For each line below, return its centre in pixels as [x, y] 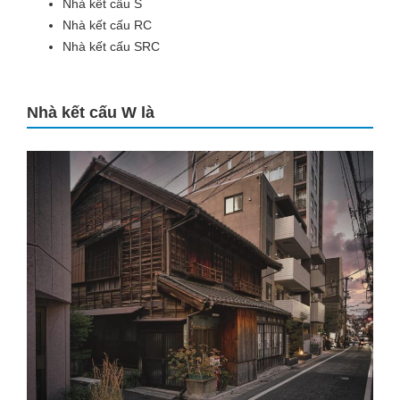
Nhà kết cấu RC [107, 25]
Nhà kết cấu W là [91, 112]
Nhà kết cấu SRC [111, 46]
